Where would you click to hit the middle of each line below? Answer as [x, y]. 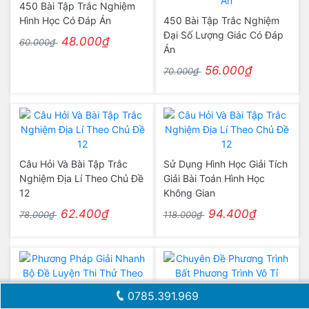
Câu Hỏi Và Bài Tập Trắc [73, 164]
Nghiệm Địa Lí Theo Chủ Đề [81, 178]
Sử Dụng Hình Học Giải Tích [225, 164]
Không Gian [189, 193]
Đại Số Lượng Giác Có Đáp [223, 35]
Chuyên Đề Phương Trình [219, 293]
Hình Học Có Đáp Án [65, 20]
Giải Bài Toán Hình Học [214, 178]
